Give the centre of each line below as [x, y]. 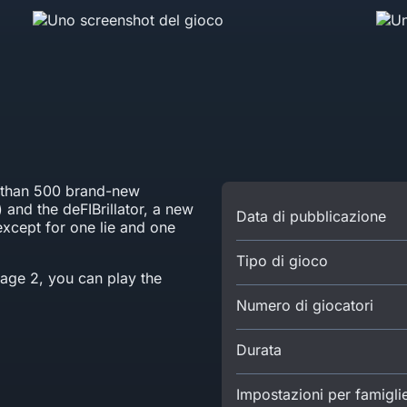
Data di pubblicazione [311, 216]
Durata [259, 350]
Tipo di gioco [282, 261]
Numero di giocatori [305, 305]
